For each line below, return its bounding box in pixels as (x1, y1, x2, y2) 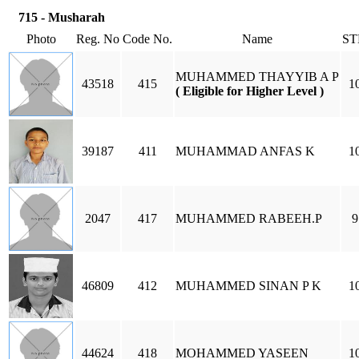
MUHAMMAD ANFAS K (175, 144, 315, 158)
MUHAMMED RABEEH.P (175, 212, 322, 225)
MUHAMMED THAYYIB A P (175, 70, 339, 83)
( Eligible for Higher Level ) (175, 84, 324, 98)
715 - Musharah (18, 10, 105, 24)
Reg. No (76, 32, 119, 46)
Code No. (123, 32, 172, 46)
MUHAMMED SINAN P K (175, 279, 321, 292)
